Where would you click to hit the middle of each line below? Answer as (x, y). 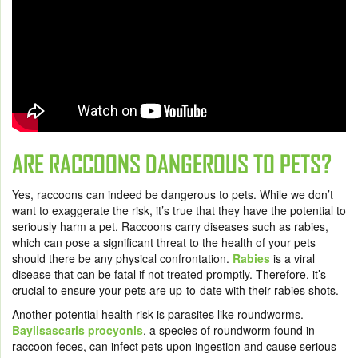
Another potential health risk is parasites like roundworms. (158, 314)
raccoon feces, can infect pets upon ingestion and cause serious (174, 346)
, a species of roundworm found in (229, 330)
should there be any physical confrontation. (122, 259)
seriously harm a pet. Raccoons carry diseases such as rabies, (170, 227)
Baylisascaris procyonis (78, 330)
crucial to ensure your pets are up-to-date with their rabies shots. (177, 290)
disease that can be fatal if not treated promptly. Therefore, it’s (169, 274)
